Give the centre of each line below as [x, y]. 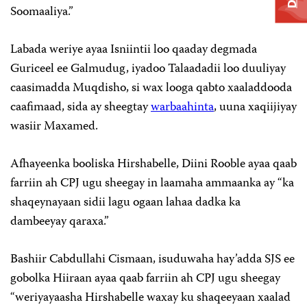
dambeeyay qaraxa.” [61, 222]
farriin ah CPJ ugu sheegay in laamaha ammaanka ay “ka [152, 184]
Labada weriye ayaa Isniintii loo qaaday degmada [134, 50]
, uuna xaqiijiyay [255, 108]
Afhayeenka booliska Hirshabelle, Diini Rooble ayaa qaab [153, 164]
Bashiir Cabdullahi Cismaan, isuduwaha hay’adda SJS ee [152, 260]
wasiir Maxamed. [56, 127]
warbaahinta [182, 108]
